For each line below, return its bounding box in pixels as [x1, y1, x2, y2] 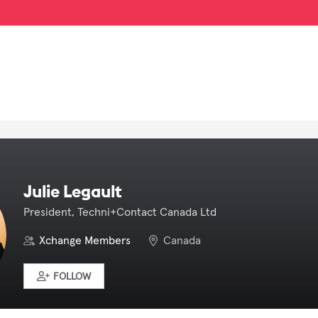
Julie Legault [23, 180, 122, 202]
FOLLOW [53, 272, 91, 282]
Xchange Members [39, 235, 131, 246]
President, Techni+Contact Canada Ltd [23, 207, 216, 218]
